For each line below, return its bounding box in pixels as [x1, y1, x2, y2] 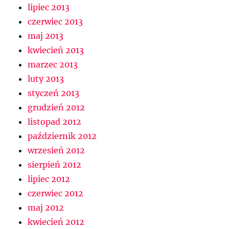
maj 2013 [28, 31, 64, 41]
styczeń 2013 [28, 88, 80, 99]
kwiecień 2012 [28, 217, 85, 227]
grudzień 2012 [28, 102, 85, 113]
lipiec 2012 [28, 174, 71, 185]
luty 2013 [28, 74, 64, 84]
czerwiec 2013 [28, 16, 83, 27]
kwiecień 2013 [28, 45, 84, 56]
